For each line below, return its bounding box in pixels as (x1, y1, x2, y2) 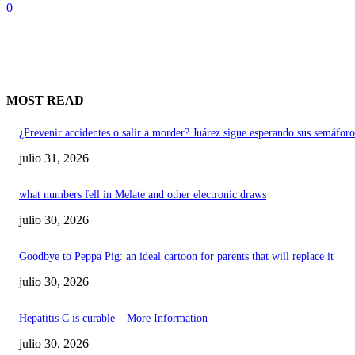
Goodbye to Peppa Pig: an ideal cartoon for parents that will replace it (19, 250, 334, 262)
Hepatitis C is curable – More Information (19, 311, 208, 324)
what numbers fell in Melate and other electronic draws (19, 188, 266, 200)
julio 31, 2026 (19, 151, 89, 165)
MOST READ (6, 94, 84, 108)
